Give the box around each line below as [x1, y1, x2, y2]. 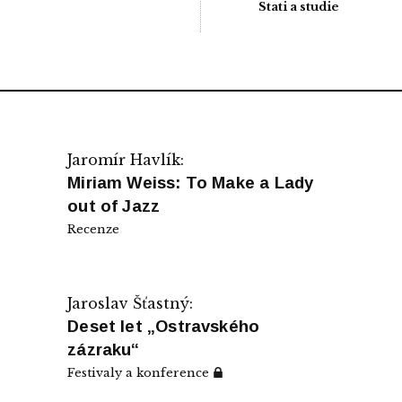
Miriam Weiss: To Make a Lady [67, 172, 314, 192]
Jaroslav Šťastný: [67, 293, 194, 312]
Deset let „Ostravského [67, 316, 260, 336]
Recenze [67, 221, 120, 237]
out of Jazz [67, 196, 161, 215]
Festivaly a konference [67, 364, 214, 380]
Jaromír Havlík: [67, 150, 185, 169]
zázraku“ [67, 339, 140, 359]
